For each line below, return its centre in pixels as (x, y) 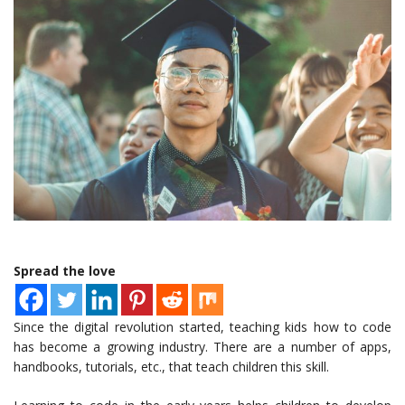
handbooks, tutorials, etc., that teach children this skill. (171, 367)
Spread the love (65, 271)
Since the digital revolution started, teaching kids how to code (202, 327)
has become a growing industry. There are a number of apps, (202, 347)
